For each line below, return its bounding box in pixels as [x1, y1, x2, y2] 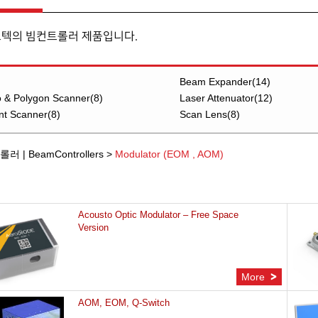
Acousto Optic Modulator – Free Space [78, 209, 238, 220]
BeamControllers [28, 148, 104, 160]
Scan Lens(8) [179, 109, 240, 120]
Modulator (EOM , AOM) [115, 148, 224, 160]
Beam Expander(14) [179, 76, 270, 87]
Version [78, 222, 109, 233]
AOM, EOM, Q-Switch [78, 297, 170, 308]
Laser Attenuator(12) [179, 92, 273, 104]
